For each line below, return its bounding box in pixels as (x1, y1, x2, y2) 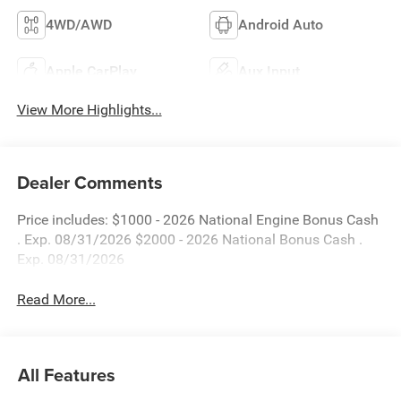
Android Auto (238, 16, 323, 34)
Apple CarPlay (45, 63, 137, 81)
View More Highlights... (16, 100, 162, 118)
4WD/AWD (45, 16, 112, 34)
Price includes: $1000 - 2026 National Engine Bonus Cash (16, 211, 379, 229)
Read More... (16, 291, 96, 309)
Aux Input (238, 63, 300, 81)
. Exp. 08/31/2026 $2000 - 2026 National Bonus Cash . (16, 231, 363, 249)
